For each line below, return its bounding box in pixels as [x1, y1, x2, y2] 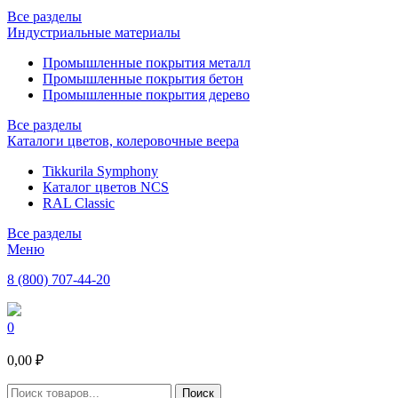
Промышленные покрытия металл [43, 54, 251, 70]
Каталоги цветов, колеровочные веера [7, 132, 239, 148]
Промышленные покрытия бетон [43, 70, 243, 86]
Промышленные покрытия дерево [43, 86, 250, 102]
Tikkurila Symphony [43, 163, 158, 179]
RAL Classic [43, 195, 115, 211]
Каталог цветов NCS [43, 179, 169, 195]
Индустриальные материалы [7, 24, 180, 40]
